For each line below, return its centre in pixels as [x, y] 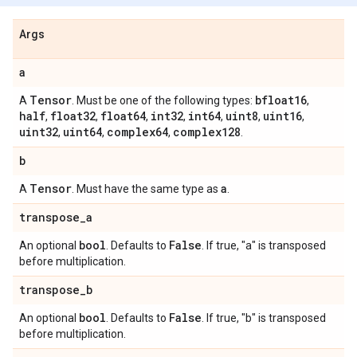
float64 [123, 116]
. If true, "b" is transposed [264, 318]
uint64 [82, 132]
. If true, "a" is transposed [264, 245]
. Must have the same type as [146, 189]
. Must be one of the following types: [163, 100]
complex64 [137, 132]
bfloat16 [281, 100]
